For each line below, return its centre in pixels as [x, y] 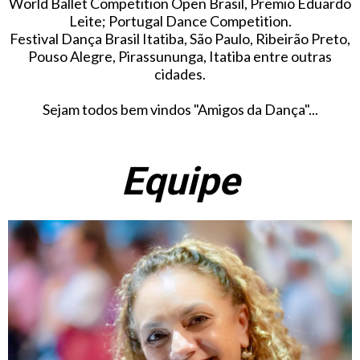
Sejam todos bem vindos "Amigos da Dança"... [180, 109]
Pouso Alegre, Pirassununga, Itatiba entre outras [180, 56]
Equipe [180, 181]
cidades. [180, 74]
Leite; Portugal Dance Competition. [180, 21]
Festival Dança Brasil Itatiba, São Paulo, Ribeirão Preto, [180, 39]
